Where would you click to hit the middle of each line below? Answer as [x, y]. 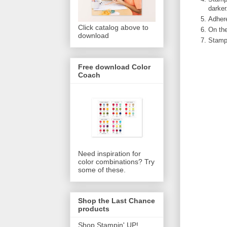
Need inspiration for [109, 153]
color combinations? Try [116, 161]
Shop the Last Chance [117, 201]
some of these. [102, 169]
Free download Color [114, 67]
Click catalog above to [113, 28]
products [94, 209]
